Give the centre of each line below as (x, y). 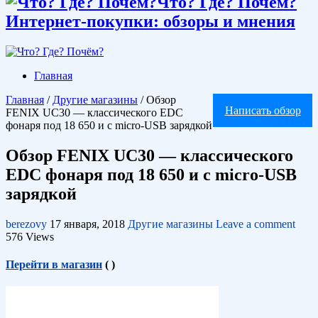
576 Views (30, 236)
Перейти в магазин (54, 264)
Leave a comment (256, 224)
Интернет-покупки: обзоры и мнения (150, 21)
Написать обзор (263, 110)
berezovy (28, 224)
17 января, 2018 (87, 224)
